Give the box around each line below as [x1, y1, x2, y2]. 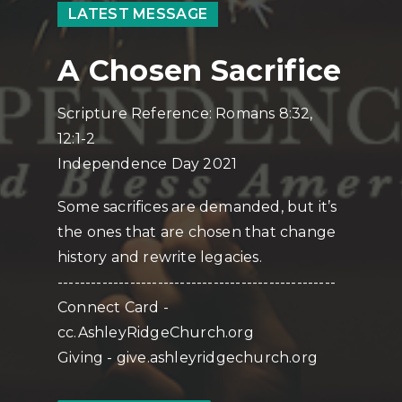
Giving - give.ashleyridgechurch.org [57, 349, 318, 366]
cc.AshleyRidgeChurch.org [57, 324, 254, 341]
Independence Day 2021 [57, 155, 238, 172]
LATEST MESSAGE [68, 5, 208, 22]
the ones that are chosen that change [57, 223, 336, 240]
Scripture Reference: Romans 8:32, [57, 105, 313, 122]
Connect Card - [57, 299, 169, 316]
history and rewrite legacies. [57, 249, 262, 266]
